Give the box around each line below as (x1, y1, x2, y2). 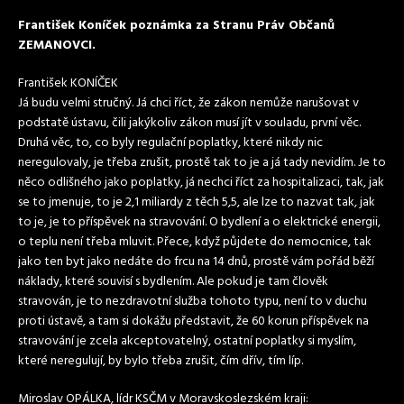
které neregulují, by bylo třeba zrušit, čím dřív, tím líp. (18, 351, 303, 372)
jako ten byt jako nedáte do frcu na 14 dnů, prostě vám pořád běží (18, 252, 374, 272)
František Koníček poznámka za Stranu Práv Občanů (18, 15, 335, 36)
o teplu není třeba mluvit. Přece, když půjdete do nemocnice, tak (18, 232, 372, 252)
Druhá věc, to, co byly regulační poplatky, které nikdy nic (18, 133, 323, 153)
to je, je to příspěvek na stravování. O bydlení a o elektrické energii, (18, 212, 381, 233)
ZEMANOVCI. (18, 35, 96, 56)
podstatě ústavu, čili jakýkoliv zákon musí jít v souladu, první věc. (18, 113, 361, 133)
